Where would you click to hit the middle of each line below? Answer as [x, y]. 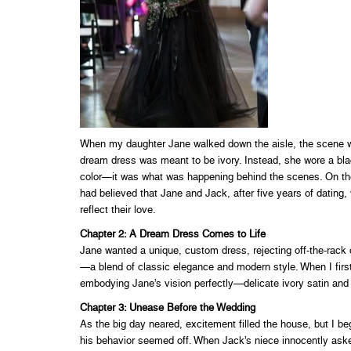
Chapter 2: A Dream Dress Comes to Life [173, 234]
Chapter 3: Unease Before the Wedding [168, 308]
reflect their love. [118, 210]
